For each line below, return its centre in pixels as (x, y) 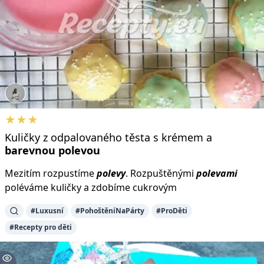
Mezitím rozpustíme (51, 174)
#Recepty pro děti (41, 227)
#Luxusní (47, 211)
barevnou (30, 151)
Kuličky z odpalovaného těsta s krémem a (108, 138)
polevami (217, 174)
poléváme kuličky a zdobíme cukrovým (91, 188)
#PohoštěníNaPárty (110, 211)
